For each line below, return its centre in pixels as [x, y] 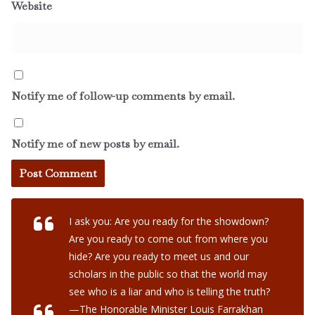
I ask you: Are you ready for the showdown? [169, 221]
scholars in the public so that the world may [168, 274]
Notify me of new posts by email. [95, 143]
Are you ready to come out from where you [168, 238]
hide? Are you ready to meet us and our [159, 256]
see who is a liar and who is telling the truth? [169, 291]
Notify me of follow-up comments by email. [123, 96]
